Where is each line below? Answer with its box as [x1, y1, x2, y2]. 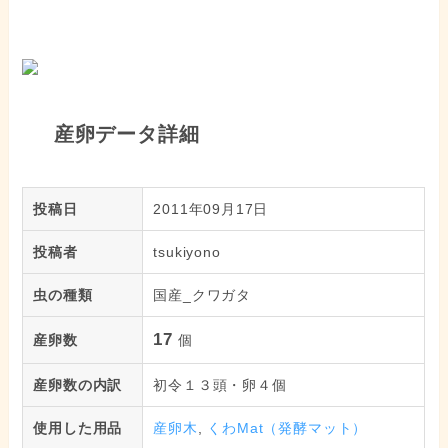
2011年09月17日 [153, 201, 269, 218]
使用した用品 [33, 420, 123, 437]
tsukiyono [153, 244, 221, 261]
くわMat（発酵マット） [207, 420, 368, 437]
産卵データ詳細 [47, 122, 200, 145]
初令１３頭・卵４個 [153, 377, 287, 394]
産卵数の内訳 [33, 377, 123, 394]
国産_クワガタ [153, 287, 252, 304]
